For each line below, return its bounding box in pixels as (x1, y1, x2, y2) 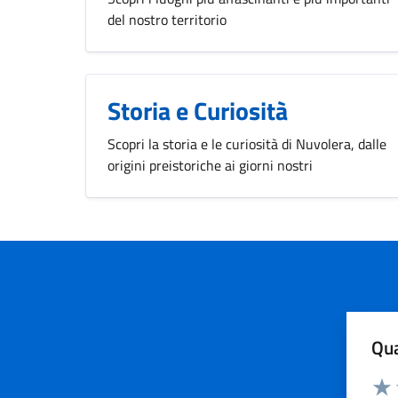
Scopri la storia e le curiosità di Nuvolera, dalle (107, 132, 386, 155)
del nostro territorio (107, 8, 227, 30)
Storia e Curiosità (107, 91, 288, 130)
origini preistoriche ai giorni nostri (107, 154, 313, 176)
